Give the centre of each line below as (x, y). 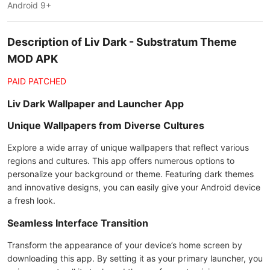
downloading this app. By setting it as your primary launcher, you (135, 258)
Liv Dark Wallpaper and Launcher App (96, 104)
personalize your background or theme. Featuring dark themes (130, 174)
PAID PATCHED (37, 81)
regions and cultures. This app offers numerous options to (121, 161)
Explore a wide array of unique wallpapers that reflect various (128, 147)
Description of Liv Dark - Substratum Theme (122, 42)
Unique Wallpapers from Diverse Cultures (106, 125)
